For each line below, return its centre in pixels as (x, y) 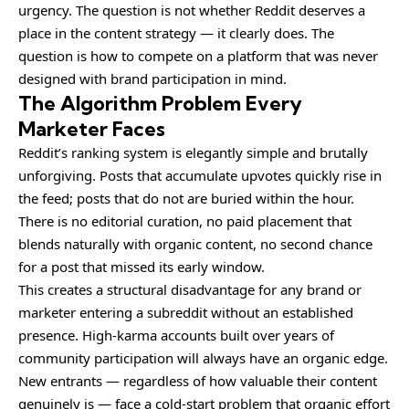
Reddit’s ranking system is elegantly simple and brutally (193, 152)
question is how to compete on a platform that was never (198, 55)
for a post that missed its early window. (142, 266)
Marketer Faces (92, 128)
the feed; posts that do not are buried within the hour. (186, 198)
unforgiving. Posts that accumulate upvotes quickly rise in (200, 175)
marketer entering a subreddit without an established (186, 312)
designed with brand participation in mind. (152, 78)
